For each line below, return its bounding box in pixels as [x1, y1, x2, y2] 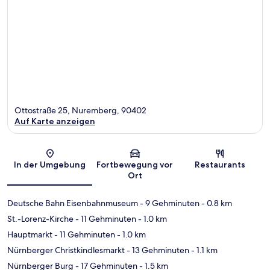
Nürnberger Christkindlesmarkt [7, 245, 125, 256]
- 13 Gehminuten [125, 245, 189, 256]
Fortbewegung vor [96, 159, 174, 171]
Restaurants [195, 159, 246, 171]
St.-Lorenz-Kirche [7, 213, 74, 225]
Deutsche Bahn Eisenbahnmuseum [7, 198, 138, 209]
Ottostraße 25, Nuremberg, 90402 [14, 105, 146, 116]
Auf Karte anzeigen [14, 116, 95, 127]
